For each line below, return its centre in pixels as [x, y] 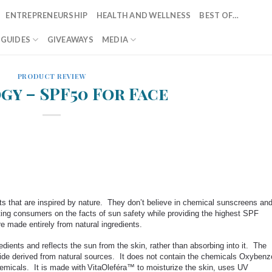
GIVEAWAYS [70, 39]
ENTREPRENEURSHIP [47, 15]
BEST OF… [219, 15]
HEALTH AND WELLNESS [144, 15]
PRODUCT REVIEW [52, 76]
